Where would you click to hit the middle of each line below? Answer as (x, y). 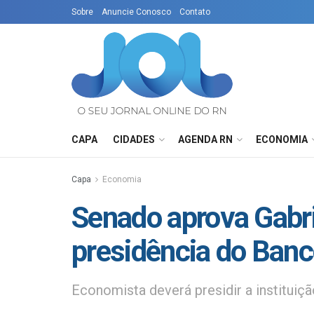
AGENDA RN (205, 139)
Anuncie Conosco (136, 12)
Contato (195, 12)
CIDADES (134, 139)
